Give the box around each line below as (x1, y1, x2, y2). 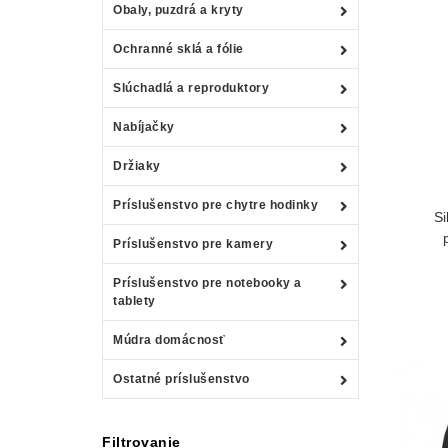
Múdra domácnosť (113, 332, 226, 347)
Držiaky (113, 158, 161, 173)
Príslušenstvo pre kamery (113, 236, 273, 251)
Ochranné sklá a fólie (113, 41, 244, 56)
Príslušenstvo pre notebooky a (113, 275, 302, 290)
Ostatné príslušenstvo (113, 371, 250, 386)
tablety (113, 293, 156, 308)
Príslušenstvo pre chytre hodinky (113, 197, 318, 212)
